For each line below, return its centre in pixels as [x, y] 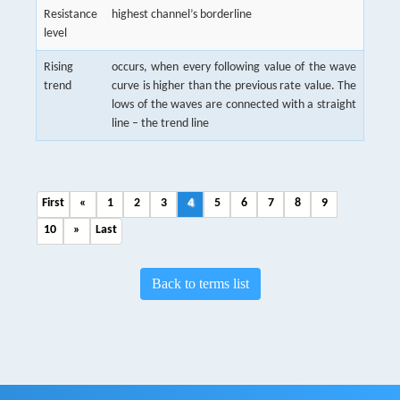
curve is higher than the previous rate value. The [234, 86]
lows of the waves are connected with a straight [234, 105]
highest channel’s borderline [182, 15]
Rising [58, 67]
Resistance [71, 15]
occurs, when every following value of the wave [234, 67]
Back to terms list [200, 283]
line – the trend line [160, 124]
